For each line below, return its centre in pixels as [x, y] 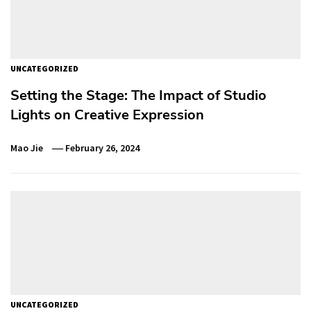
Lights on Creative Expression [107, 115]
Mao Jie [27, 148]
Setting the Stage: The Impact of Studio [138, 95]
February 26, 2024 [103, 148]
